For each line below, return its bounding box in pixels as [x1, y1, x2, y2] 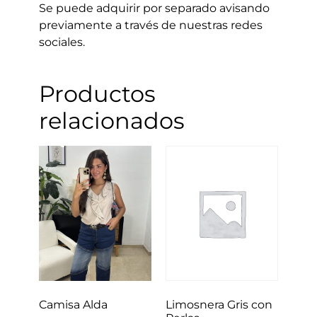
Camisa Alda [38, 298, 108, 312]
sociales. [38, 35, 85, 49]
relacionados [38, 107, 185, 135]
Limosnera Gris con [166, 297, 272, 311]
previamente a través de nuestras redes [38, 18, 263, 32]
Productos [38, 80, 156, 108]
